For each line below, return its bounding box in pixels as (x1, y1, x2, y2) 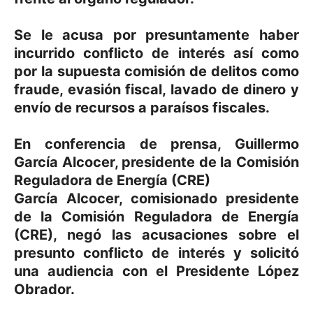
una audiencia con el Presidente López (14, 263, 299, 279)
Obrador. (14, 281, 75, 298)
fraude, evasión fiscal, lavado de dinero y (14, 81, 299, 98)
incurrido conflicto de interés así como (14, 45, 299, 61)
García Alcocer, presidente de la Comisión (14, 154, 299, 170)
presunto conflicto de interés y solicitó (14, 245, 299, 261)
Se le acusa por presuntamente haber (14, 27, 299, 43)
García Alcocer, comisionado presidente (14, 190, 299, 207)
